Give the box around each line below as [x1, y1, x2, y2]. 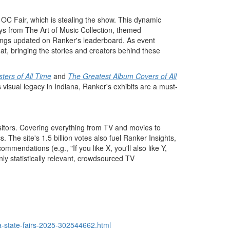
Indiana [54, 81, 79, 91]
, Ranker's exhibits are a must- [79, 81, 178, 91]
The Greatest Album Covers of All [68, 71, 177, 81]
